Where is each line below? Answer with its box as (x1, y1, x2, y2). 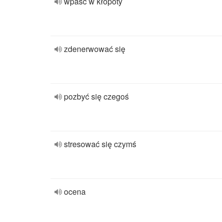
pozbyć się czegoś (64, 91, 129, 102)
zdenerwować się (64, 43, 125, 55)
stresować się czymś (64, 138, 136, 150)
